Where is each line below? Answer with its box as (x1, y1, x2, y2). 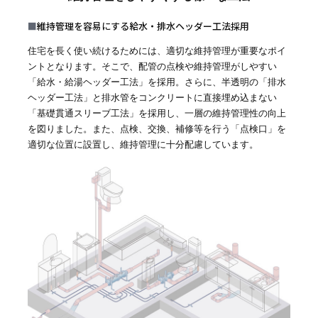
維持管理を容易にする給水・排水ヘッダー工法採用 (37, 18, 250, 33)
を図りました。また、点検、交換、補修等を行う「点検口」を (28, 123, 287, 134)
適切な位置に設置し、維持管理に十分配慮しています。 (28, 138, 268, 150)
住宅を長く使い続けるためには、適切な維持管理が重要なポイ (28, 45, 287, 56)
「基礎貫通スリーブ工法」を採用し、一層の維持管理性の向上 (28, 107, 287, 119)
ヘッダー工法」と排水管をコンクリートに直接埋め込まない (28, 92, 278, 103)
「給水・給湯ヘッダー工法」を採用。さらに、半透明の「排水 (28, 76, 287, 87)
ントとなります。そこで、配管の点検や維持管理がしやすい (28, 60, 278, 72)
